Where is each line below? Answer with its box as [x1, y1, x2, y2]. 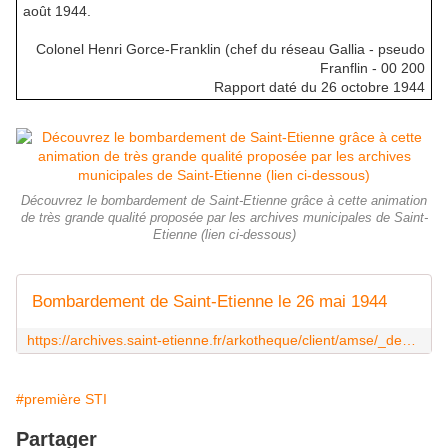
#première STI [16, 390, 107, 407]
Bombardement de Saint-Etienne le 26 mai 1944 [32, 291, 387, 311]
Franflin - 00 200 [320, 60, 426, 77]
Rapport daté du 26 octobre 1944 [214, 79, 426, 96]
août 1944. [22, 3, 91, 20]
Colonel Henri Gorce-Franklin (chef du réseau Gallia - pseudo [36, 41, 426, 58]
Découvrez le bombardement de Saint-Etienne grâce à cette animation [21, 193, 427, 208]
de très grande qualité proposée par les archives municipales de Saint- [20, 210, 428, 225]
